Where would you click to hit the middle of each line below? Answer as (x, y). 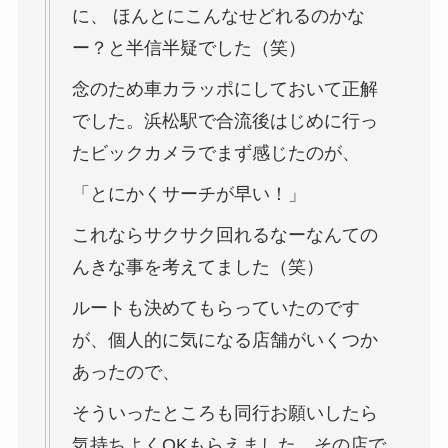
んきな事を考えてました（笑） (197, 267)
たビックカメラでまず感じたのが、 (215, 153)
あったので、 (125, 372)
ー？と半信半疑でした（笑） (188, 48)
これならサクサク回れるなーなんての (224, 235)
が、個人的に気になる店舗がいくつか (224, 340)
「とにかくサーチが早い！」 (188, 194)
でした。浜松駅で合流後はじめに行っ (224, 121)
